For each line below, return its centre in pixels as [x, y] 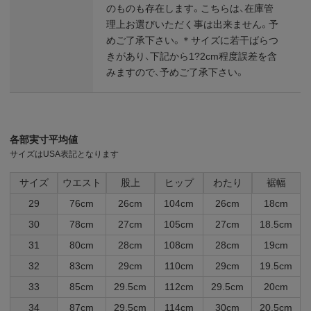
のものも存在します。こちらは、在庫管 [190, 8]
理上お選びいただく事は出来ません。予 [193, 24]
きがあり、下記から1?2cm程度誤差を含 [192, 56]
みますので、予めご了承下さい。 [176, 72]
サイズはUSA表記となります [65, 154]
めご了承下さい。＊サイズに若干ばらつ [193, 40]
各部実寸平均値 [44, 139]
